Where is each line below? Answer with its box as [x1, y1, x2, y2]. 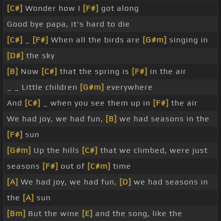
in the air [147, 67, 186, 76]
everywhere [104, 82, 153, 92]
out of [58, 161, 87, 171]
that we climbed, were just [98, 146, 208, 155]
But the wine [26, 209, 82, 219]
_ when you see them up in [40, 98, 153, 108]
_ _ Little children [7, 82, 80, 92]
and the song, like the [93, 209, 183, 219]
